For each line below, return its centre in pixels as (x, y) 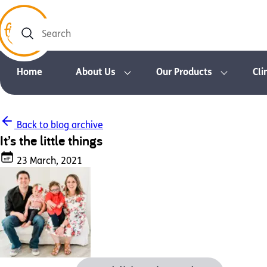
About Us (96, 73)
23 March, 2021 (48, 162)
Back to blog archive (59, 126)
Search (25, 40)
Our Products (184, 73)
